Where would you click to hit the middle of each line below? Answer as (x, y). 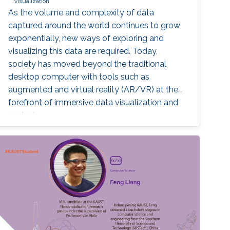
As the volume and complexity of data (81, 13)
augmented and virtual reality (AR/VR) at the (93, 90)
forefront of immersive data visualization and (93, 103)
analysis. (24, 116)
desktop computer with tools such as (79, 77)
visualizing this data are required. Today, (83, 51)
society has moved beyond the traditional (88, 64)
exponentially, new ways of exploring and (86, 39)
